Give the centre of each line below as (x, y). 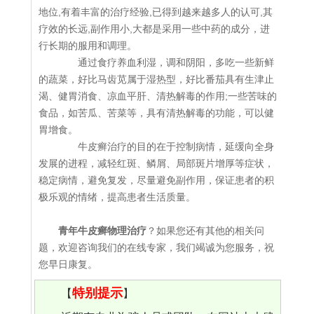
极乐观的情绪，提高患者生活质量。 (117, 197)
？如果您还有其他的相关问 (205, 231)
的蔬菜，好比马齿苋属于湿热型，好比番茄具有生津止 (156, 80)
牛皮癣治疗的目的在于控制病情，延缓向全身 (166, 147)
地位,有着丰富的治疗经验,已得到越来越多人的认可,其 (156, 12)
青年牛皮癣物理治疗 (102, 231)
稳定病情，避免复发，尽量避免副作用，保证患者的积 (156, 180)
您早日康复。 (68, 265)
